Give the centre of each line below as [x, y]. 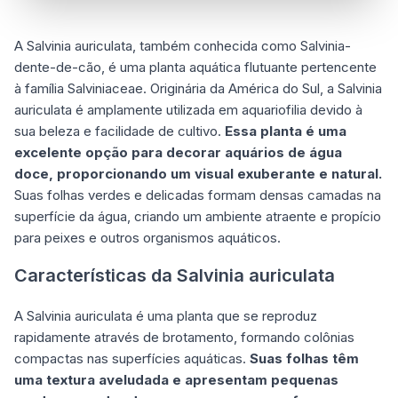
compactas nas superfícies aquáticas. [132, 358]
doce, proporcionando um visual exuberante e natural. [198, 173]
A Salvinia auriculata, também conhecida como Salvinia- [183, 45]
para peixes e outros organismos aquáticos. [147, 237]
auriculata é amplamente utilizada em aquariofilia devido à [188, 109]
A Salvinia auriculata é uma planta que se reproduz [166, 315]
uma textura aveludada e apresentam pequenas [176, 379]
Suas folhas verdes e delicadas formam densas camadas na [198, 195]
